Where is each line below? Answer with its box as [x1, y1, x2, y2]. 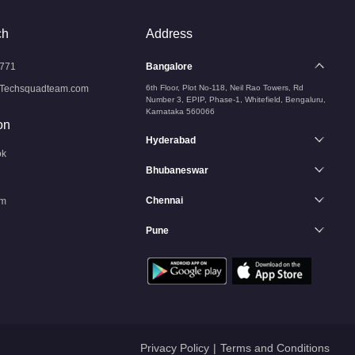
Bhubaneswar [146, 165, 208, 176]
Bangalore [146, 61, 193, 72]
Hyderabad [146, 135, 196, 146]
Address [146, 27, 193, 40]
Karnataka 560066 [146, 107, 215, 116]
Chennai [146, 195, 183, 206]
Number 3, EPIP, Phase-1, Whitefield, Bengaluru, [146, 95, 326, 104]
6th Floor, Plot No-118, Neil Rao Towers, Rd [146, 83, 303, 92]
